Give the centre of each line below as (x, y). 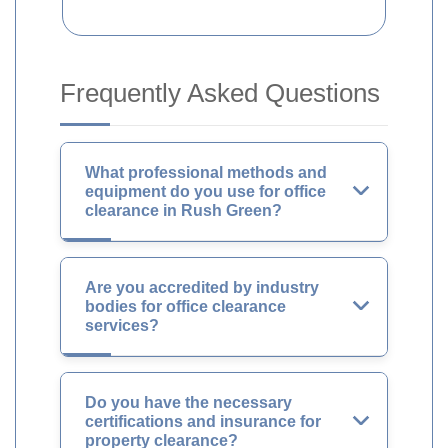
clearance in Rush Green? (183, 210)
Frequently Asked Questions (220, 93)
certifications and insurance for (203, 421)
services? (122, 325)
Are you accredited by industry (202, 287)
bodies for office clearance (185, 306)
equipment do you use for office (205, 191)
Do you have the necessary (188, 402)
